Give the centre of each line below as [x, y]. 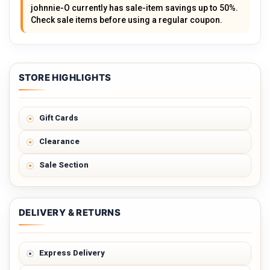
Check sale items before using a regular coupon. [127, 20]
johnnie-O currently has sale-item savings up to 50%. [134, 8]
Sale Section [64, 165]
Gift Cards [59, 118]
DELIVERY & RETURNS [70, 213]
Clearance [59, 142]
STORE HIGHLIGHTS [65, 78]
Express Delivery [72, 253]
